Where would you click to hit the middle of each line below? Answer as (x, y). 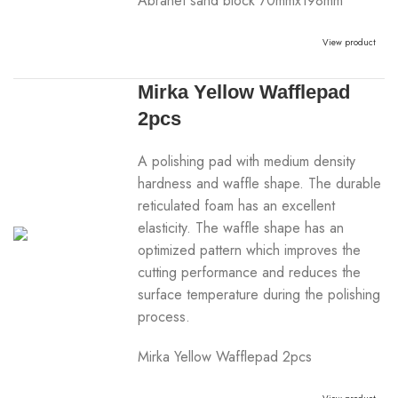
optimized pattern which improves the (250, 250)
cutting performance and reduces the (250, 272)
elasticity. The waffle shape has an (241, 228)
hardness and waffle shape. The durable (260, 183)
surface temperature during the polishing (259, 295)
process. (164, 317)
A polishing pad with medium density (247, 161)
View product (349, 42)
